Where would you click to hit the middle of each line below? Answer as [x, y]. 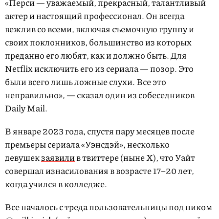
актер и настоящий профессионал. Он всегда [95, 16]
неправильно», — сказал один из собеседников [100, 95]
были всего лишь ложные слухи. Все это [86, 82]
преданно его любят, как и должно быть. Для [96, 55]
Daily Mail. [26, 108]
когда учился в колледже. [56, 184]
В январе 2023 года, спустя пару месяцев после [100, 131]
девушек [23, 158]
